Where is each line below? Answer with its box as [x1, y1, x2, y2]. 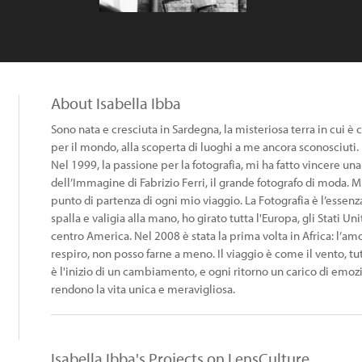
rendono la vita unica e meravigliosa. [51, 281, 235, 297]
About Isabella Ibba [51, 93, 181, 113]
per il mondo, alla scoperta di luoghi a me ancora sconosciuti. [51, 139, 359, 154]
